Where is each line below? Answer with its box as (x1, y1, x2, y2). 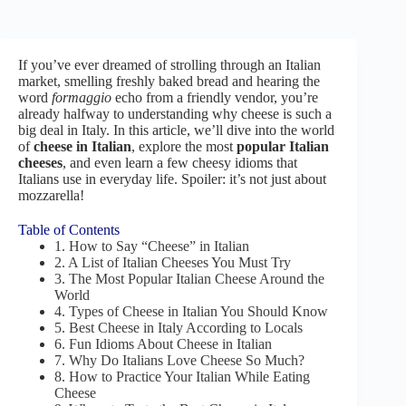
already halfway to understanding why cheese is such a (18, 106, 332, 121)
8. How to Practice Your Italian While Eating (54, 369, 310, 384)
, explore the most (131, 139, 237, 154)
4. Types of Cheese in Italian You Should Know (54, 304, 328, 319)
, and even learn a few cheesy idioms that (63, 155, 297, 170)
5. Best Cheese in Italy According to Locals (54, 320, 303, 335)
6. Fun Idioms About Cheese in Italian (54, 336, 272, 352)
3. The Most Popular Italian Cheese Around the (54, 271, 324, 286)
